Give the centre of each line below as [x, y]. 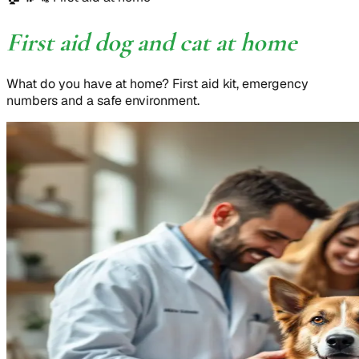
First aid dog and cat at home [151, 42]
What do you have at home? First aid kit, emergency [157, 83]
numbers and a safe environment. [103, 100]
